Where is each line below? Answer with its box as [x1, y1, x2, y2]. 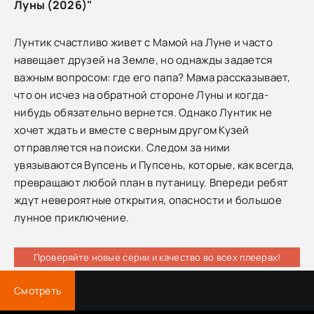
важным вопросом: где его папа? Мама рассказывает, [14, 69, 291, 85]
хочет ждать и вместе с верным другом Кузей [14, 122, 250, 137]
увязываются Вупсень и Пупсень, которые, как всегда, [14, 157, 295, 172]
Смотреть [14, 283, 62, 297]
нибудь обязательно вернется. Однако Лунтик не [14, 104, 273, 120]
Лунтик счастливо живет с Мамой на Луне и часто [14, 34, 273, 50]
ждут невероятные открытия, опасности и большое [14, 192, 282, 207]
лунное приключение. [14, 210, 130, 225]
